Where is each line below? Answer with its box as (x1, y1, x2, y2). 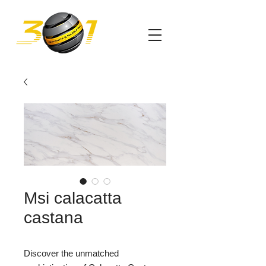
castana (24, 208, 83, 227)
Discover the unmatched (24, 248, 119, 258)
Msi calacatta (24, 189, 122, 207)
